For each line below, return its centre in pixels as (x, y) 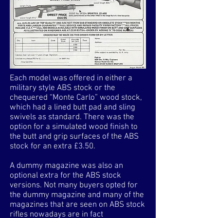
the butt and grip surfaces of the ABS (74, 137)
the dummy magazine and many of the (77, 195)
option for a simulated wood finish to (74, 127)
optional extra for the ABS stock (65, 176)
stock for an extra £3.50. (53, 146)
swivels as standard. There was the (72, 117)
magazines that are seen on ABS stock (77, 205)
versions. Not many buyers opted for (74, 185)
